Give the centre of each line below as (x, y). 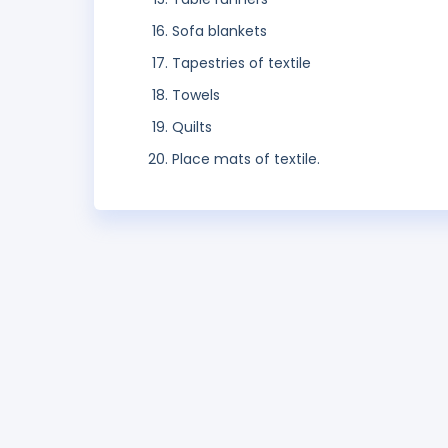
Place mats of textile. (246, 159)
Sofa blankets (219, 31)
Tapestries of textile (241, 63)
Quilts (192, 127)
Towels (196, 95)
